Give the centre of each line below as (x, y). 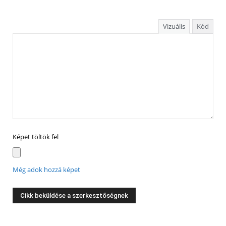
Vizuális (174, 26)
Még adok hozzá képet (46, 170)
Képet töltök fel (36, 137)
